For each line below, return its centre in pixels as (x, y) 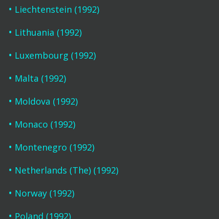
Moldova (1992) (46, 101)
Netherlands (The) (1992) (66, 170)
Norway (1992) (44, 193)
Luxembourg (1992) (55, 55)
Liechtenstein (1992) (57, 9)
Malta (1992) (40, 78)
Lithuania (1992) (48, 32)
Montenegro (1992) (54, 147)
